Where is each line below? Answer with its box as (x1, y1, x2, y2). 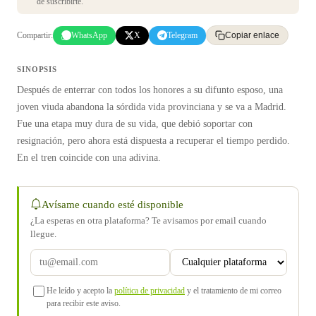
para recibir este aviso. (47, 298, 121, 308)
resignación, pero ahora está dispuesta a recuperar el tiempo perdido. (17, 135, 290, 146)
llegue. (30, 229, 56, 239)
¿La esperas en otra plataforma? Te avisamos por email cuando (30, 215, 267, 226)
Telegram (167, 30, 197, 40)
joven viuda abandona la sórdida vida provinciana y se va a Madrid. (17, 102, 286, 112)
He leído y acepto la (47, 286, 114, 296)
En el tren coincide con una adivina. (17, 152, 161, 163)
